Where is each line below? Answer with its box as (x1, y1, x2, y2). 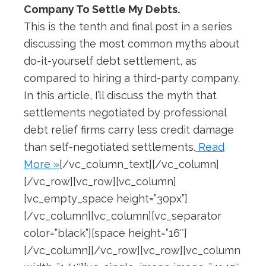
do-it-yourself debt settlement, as (24, 55, 197, 68)
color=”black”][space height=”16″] (24, 227, 187, 240)
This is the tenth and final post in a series (24, 20, 232, 33)
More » (24, 158, 59, 171)
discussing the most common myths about (24, 37, 239, 50)
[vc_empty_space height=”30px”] (24, 192, 188, 205)
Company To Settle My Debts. (24, 3, 180, 16)
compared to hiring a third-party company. (24, 72, 240, 85)
